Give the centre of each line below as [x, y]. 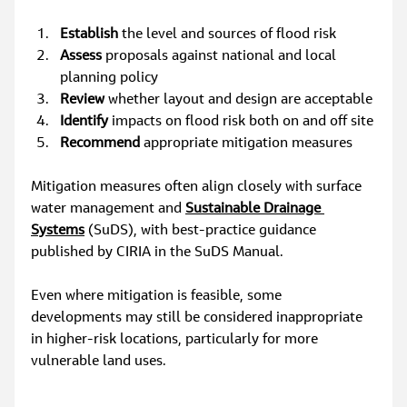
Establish [89, 35]
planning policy [109, 79]
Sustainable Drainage [255, 209]
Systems [58, 231]
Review [83, 100]
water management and [109, 209]
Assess [81, 57]
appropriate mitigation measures [247, 144]
